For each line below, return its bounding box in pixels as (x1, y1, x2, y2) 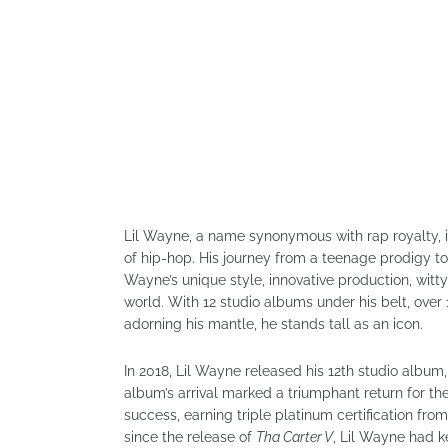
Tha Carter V (256, 429, 333, 445)
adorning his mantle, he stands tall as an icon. (124, 316, 423, 332)
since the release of (124, 429, 256, 445)
